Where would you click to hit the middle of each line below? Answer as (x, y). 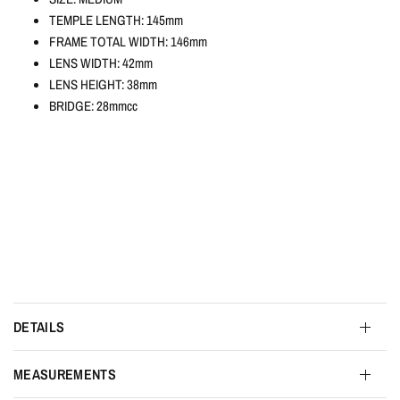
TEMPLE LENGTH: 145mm (116, 20)
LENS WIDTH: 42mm (101, 63)
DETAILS (39, 327)
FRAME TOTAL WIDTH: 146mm (128, 42)
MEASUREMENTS (65, 374)
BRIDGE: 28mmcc (93, 106)
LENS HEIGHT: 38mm (103, 84)
